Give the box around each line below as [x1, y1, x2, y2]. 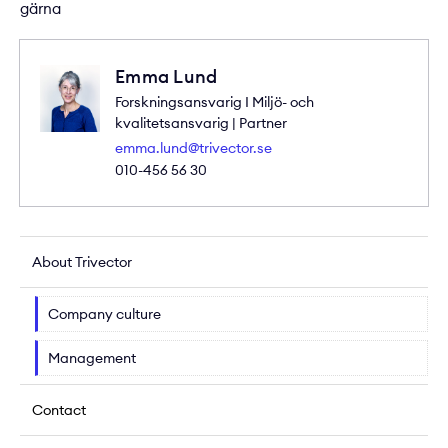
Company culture [48, 305, 161, 324]
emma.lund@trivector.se [115, 139, 272, 158]
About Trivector [32, 253, 132, 272]
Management [48, 349, 136, 368]
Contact [32, 401, 86, 420]
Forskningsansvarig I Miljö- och [115, 93, 314, 112]
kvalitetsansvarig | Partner [115, 114, 287, 133]
